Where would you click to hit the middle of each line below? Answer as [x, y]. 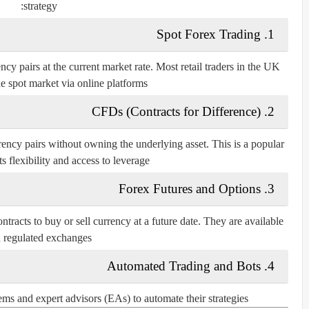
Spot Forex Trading [209, 34]
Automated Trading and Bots [184, 266]
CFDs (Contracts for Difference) [176, 111]
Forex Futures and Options [190, 188]
